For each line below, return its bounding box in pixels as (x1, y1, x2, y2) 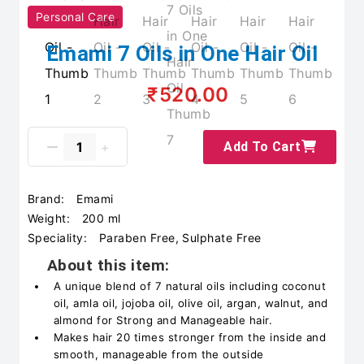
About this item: (47, 256, 170, 275)
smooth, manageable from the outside (54, 348, 264, 361)
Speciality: (28, 231, 91, 245)
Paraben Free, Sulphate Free (98, 231, 262, 245)
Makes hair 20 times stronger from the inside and (54, 331, 327, 344)
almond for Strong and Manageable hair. (54, 314, 273, 327)
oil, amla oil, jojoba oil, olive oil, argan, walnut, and (54, 297, 328, 310)
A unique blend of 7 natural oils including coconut (54, 279, 327, 292)
